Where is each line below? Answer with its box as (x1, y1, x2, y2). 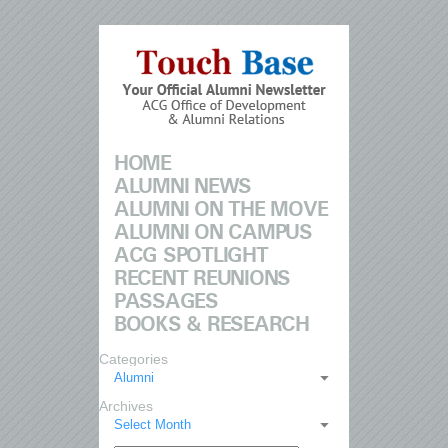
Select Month (114, 417, 191, 432)
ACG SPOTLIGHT (114, 245, 268, 266)
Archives (99, 398, 153, 414)
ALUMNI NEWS (114, 176, 252, 197)
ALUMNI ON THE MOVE (114, 199, 328, 220)
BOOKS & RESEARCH (114, 314, 309, 335)
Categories (99, 351, 168, 367)
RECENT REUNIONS (114, 268, 291, 289)
